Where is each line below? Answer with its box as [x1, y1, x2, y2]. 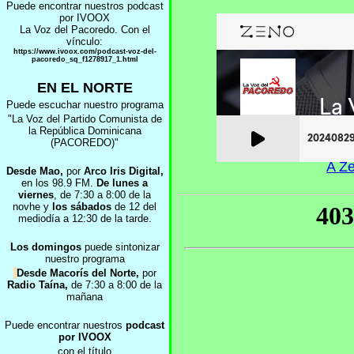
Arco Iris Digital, [83, 165, 164, 177]
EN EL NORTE [36, 80, 133, 96]
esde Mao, [13, 165, 63, 177]
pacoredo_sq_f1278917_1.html [31, 55, 138, 63]
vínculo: [66, 36, 103, 47]
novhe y [13, 201, 52, 213]
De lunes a [96, 177, 148, 189]
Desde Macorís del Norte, [16, 267, 139, 279]
